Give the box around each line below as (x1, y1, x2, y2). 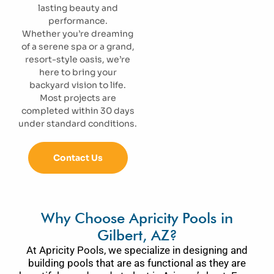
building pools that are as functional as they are (28, 257, 246, 269)
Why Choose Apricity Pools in (41, 209, 233, 227)
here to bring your (39, 67, 117, 78)
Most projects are (39, 92, 116, 103)
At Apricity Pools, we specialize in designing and (26, 244, 248, 256)
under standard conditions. (18, 118, 137, 129)
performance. (48, 15, 108, 26)
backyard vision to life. (29, 80, 126, 91)
